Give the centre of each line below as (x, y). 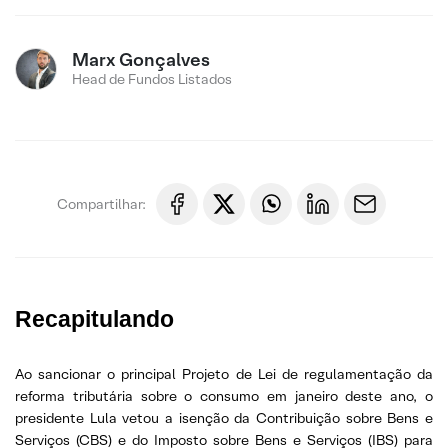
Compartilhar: (101, 203)
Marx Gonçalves (141, 59)
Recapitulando (94, 319)
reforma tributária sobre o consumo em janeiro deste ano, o (224, 396)
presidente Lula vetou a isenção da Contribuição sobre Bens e (224, 418)
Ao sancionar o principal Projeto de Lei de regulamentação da (224, 374)
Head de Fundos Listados (152, 79)
